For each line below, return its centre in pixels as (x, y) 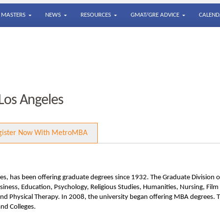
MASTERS (13, 15)
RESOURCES (96, 15)
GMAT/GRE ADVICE (155, 15)
